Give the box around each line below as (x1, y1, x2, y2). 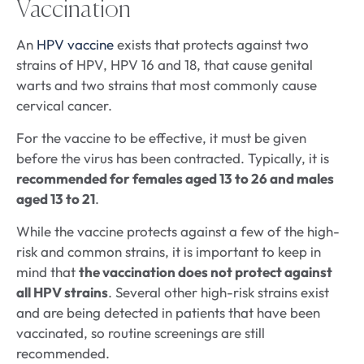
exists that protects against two (114, 36, 309, 54)
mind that (16, 263, 79, 281)
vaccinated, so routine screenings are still (16, 324, 265, 342)
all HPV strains (16, 284, 108, 301)
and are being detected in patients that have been (16, 304, 320, 322)
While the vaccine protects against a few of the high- (16, 223, 340, 240)
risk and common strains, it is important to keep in (16, 243, 321, 261)
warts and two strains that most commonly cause (16, 76, 317, 94)
